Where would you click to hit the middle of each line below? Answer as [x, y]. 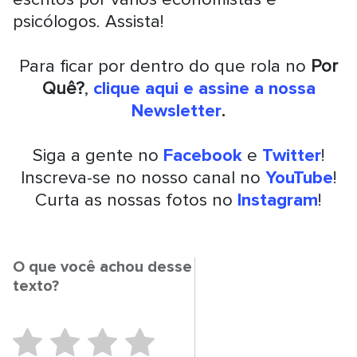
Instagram [275, 200]
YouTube [299, 178]
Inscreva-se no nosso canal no [143, 178]
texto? [36, 286]
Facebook [202, 155]
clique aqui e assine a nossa [204, 88]
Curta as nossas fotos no [134, 200]
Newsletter [177, 111]
